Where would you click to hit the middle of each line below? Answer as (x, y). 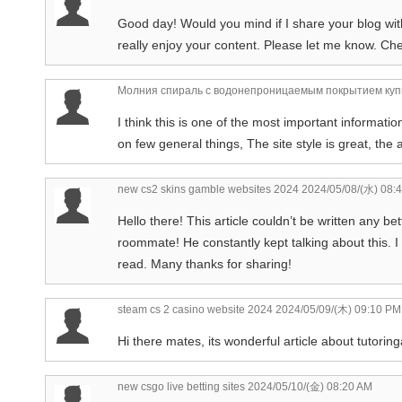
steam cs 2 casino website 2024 (195, 309)
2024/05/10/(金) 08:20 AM (309, 386)
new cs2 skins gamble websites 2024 (208, 189)
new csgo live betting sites (181, 386)
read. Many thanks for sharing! (205, 263)
